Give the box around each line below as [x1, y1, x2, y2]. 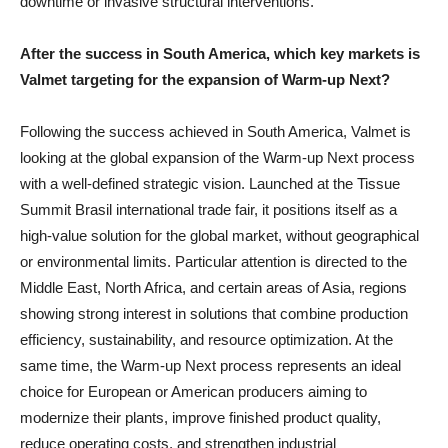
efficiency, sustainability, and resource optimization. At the [20, 331, 393, 349]
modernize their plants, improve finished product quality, [20, 409, 381, 427]
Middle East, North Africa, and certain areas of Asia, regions [20, 279, 407, 297]
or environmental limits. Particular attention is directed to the [20, 253, 407, 271]
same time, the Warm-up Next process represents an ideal [20, 357, 401, 375]
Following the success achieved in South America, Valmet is [20, 123, 411, 141]
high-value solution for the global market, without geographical [20, 227, 419, 245]
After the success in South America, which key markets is [20, 45, 420, 63]
